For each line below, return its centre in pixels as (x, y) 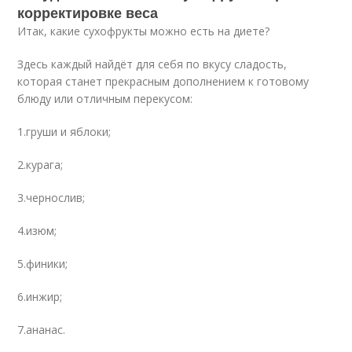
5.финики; (43, 264)
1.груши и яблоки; (64, 132)
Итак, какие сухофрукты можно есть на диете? (144, 31)
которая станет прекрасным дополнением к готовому (163, 81)
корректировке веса (88, 13)
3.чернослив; (51, 198)
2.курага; (40, 165)
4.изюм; (37, 231)
